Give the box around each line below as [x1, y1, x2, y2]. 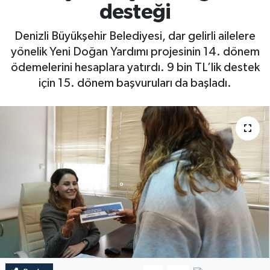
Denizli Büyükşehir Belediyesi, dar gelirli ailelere [14, 30, 256, 42]
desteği [99, 2, 171, 24]
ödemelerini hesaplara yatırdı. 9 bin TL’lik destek [10, 61, 260, 74]
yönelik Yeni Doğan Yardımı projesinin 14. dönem [10, 45, 260, 58]
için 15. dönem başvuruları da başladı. [39, 77, 231, 89]
